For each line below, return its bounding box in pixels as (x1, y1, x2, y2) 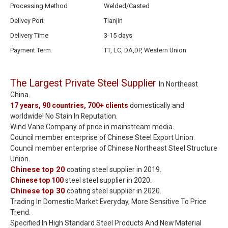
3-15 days (104, 32, 132, 40)
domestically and (128, 101, 184, 110)
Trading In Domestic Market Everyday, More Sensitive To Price (10, 197, 207, 206)
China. (10, 91, 30, 99)
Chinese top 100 (10, 176, 64, 185)
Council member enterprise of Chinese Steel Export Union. (10, 133, 195, 142)
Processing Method (10, 2, 68, 10)
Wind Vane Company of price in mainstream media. (10, 123, 174, 131)
